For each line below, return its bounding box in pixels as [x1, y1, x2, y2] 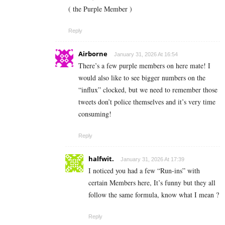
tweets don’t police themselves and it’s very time [78, 96, 215, 106]
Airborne [78, 49, 107, 58]
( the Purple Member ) [68, 4, 132, 14]
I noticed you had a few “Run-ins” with [88, 165, 200, 175]
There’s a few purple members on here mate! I [78, 60, 210, 70]
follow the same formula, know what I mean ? [88, 189, 219, 199]
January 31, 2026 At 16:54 [114, 51, 178, 57]
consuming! [78, 108, 111, 119]
